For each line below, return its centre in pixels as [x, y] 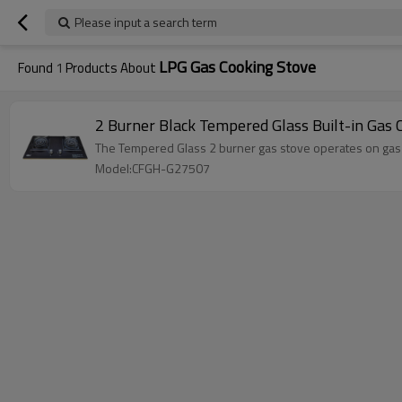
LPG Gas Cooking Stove [237, 67]
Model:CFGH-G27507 [153, 168]
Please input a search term [146, 22]
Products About [111, 68]
